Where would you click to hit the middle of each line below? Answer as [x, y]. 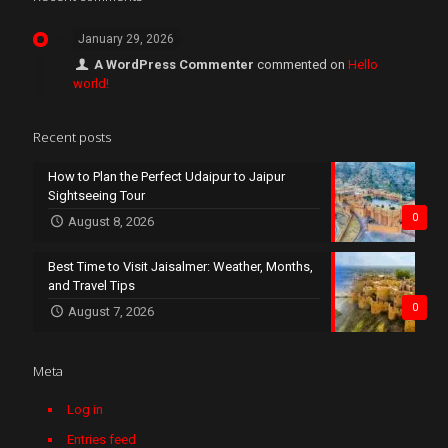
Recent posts [72, 136]
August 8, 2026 [111, 221]
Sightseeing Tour [96, 195]
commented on [301, 64]
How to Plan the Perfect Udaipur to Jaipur [166, 176]
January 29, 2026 [126, 38]
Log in [85, 409]
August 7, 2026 [111, 311]
